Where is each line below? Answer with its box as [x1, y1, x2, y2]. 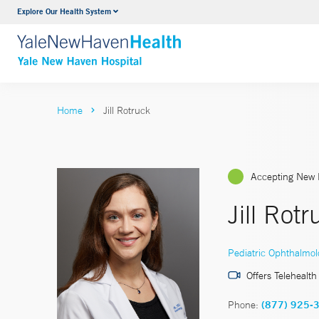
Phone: [228, 298, 258, 311]
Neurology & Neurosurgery [105, 6, 233, 21]
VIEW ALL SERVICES [105, 33, 212, 48]
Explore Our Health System [17, 6, 111, 16]
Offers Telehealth [246, 268, 317, 282]
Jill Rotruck [103, 104, 150, 117]
